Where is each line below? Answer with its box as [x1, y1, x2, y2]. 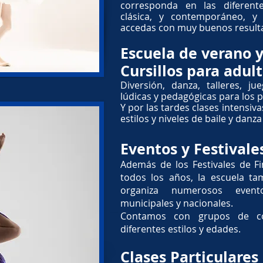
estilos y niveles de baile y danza [120, 112, 262, 125]
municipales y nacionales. [120, 197, 233, 210]
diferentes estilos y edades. [120, 222, 243, 235]
